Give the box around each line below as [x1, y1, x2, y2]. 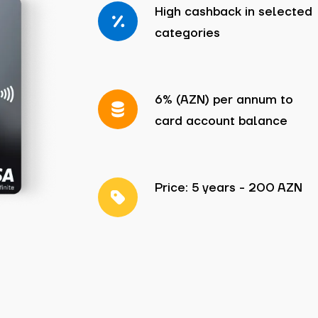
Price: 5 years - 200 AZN [155, 180, 302, 196]
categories [155, 26, 220, 41]
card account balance [155, 114, 287, 129]
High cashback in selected [155, 4, 312, 20]
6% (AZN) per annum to [155, 92, 293, 108]
